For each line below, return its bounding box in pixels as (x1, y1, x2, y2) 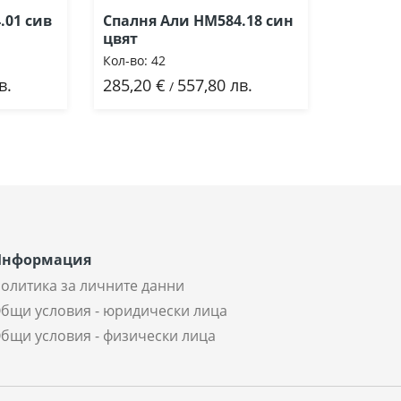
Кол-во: (103, 52, 148, 70)
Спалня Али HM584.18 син (103, 11, 294, 31)
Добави (131, 75, 197, 98)
